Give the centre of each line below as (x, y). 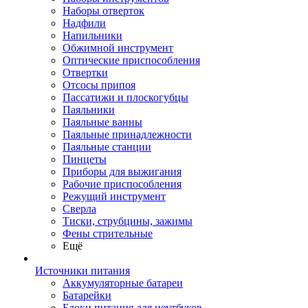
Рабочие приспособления (122, 184)
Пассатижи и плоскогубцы (125, 97)
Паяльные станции (107, 147)
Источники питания (82, 271)
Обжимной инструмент (118, 48)
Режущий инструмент (114, 196)
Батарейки (87, 295)
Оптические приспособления (131, 60)
